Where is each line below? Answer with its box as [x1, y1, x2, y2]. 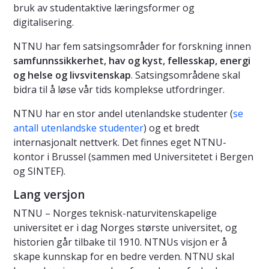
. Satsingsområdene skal [131, 68, 240, 82]
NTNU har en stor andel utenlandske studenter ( [13, 106, 233, 120]
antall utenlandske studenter [13, 121, 144, 134]
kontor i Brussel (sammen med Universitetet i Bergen [13, 150, 253, 163]
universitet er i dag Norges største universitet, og [13, 220, 237, 234]
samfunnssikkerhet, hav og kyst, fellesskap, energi [13, 53, 250, 67]
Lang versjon [13, 186, 85, 202]
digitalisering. [13, 15, 74, 29]
